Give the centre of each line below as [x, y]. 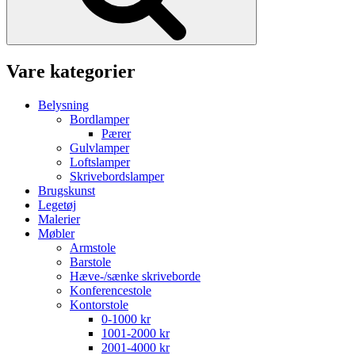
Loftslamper [100, 162]
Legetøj [57, 204]
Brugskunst [67, 190]
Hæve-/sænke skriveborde [135, 276]
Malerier [59, 219]
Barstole [90, 261]
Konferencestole [111, 290]
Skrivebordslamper [117, 176]
